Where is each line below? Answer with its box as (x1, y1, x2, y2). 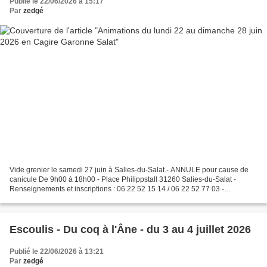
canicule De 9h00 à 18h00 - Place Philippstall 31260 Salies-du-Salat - (10, 175, 236, 184)
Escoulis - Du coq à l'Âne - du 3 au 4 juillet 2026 (10, 223, 251, 236)
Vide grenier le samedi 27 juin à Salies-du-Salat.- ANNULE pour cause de (10, 166, 249, 175)
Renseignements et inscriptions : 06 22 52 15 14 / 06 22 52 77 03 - (10, 185, 224, 194)
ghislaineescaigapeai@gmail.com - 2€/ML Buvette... (10, 194, 178, 203)
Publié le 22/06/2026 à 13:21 (10, 247, 104, 256)
